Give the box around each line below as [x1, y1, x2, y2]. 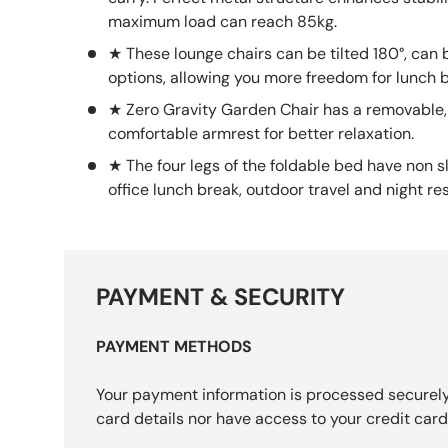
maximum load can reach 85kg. [108, 15, 337, 37]
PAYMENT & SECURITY [96, 286, 345, 317]
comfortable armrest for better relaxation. [108, 127, 414, 149]
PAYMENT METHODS [96, 340, 252, 362]
